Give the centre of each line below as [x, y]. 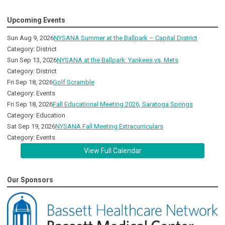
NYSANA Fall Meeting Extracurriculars [109, 127]
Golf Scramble [74, 82]
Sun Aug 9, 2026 [30, 38]
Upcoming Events [36, 20]
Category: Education [36, 116]
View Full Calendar [113, 151]
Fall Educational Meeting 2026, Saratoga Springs [123, 104]
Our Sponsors [30, 180]
